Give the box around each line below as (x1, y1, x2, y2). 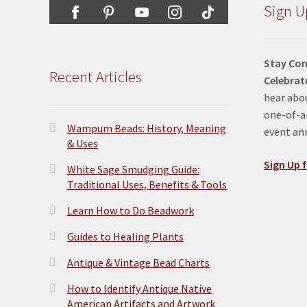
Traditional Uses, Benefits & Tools (66, 177, 227, 192)
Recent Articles (49, 66, 142, 86)
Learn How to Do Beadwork (66, 204, 194, 218)
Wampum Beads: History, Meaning (66, 121, 226, 136)
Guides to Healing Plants (66, 230, 184, 244)
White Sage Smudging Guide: (66, 162, 199, 177)
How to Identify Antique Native (66, 282, 212, 296)
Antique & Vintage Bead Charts (66, 256, 210, 270)
